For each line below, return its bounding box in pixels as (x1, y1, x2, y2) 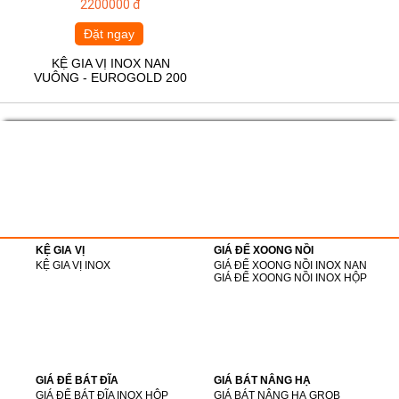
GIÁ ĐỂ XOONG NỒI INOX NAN (214, 258, 367, 272)
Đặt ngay (83, 26, 134, 41)
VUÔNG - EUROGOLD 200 (34, 69, 188, 85)
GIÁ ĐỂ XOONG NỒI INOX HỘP (214, 271, 367, 284)
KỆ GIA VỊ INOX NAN (51, 55, 170, 70)
